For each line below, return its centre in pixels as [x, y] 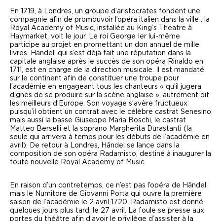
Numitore [51, 194]
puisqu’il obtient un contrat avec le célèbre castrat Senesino [110, 112]
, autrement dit [184, 95]
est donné [185, 203]
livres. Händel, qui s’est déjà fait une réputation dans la [100, 54]
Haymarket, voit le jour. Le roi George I [75, 37]
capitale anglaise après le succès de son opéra [89, 62]
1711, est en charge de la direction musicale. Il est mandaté [107, 70]
